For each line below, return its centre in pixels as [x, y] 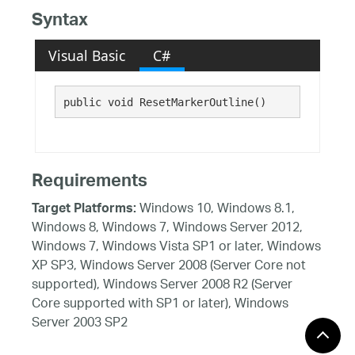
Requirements [90, 183]
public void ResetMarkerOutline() [164, 102]
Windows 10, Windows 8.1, [216, 209]
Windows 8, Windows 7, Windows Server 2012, [167, 228]
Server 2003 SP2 [80, 323]
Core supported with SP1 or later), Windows [160, 304]
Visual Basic [87, 55]
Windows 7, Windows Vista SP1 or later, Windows [176, 247]
